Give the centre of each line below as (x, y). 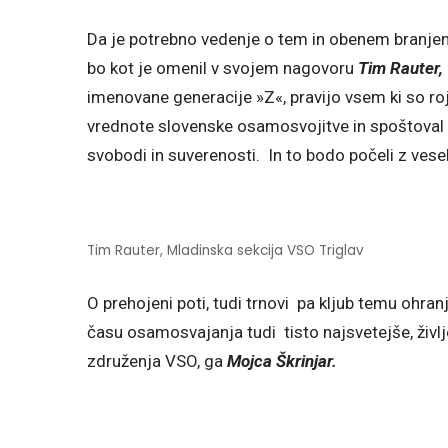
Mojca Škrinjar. (282, 361)
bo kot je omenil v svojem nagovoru (220, 68)
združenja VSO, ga (157, 361)
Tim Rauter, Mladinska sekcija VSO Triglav (225, 251)
